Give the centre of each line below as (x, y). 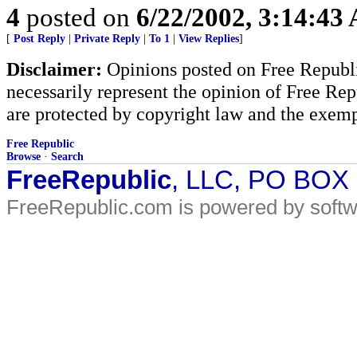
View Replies (209, 39)
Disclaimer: (54, 69)
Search (67, 157)
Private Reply (107, 39)
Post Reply (39, 39)
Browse (24, 157)
